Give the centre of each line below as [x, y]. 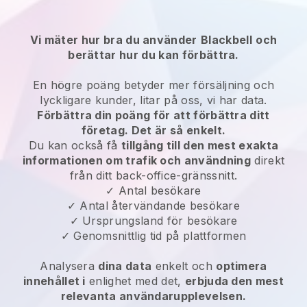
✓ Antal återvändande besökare [153, 205]
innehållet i [54, 281]
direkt [268, 160]
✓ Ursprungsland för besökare [153, 220]
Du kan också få [75, 145]
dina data [125, 266]
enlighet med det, [135, 281]
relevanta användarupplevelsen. [153, 296]
